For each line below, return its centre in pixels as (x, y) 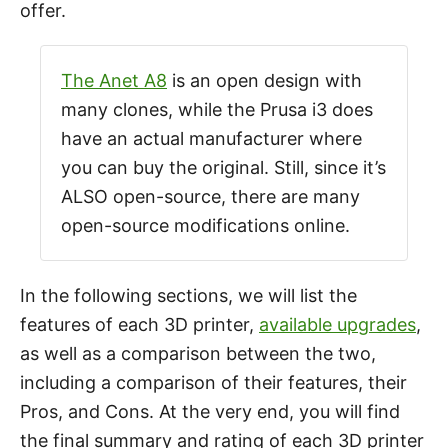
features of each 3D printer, (139, 324)
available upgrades (337, 324)
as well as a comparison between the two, (198, 353)
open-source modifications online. (205, 225)
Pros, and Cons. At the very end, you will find (210, 411)
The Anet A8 (114, 80)
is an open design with (264, 80)
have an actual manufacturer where (211, 138)
